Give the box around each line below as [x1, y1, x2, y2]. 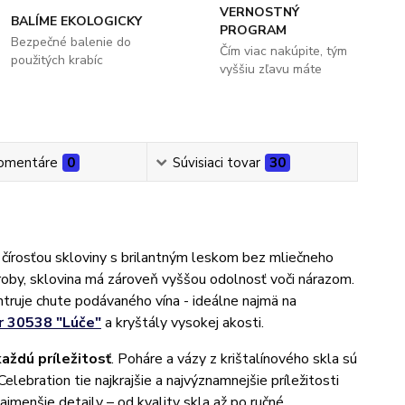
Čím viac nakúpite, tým [219, 42, 347, 60]
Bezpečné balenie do [11, 33, 132, 51]
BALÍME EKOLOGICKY [11, 13, 143, 30]
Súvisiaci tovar [173, 154, 261, 172]
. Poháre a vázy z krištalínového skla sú [110, 349, 357, 369]
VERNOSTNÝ [219, 4, 299, 21]
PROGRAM [219, 22, 287, 39]
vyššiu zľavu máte [219, 61, 322, 78]
